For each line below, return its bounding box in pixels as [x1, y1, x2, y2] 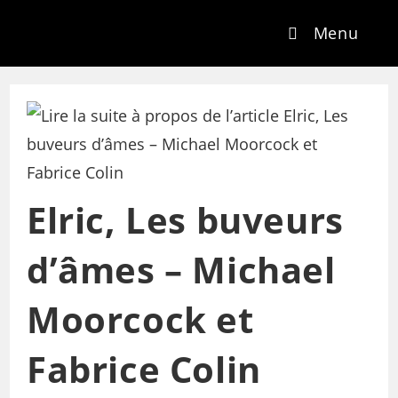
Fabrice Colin [26, 344, 261, 394]
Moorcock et [26, 294, 254, 344]
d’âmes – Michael [26, 244, 336, 294]
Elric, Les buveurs [26, 195, 344, 244]
